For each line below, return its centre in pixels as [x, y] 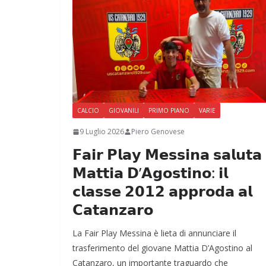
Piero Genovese [158, 132]
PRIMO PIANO [169, 111]
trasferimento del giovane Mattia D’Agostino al [162, 248]
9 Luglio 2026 [102, 132]
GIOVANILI [124, 111]
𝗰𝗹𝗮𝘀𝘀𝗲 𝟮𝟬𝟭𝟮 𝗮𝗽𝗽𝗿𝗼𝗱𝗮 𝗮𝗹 [162, 191]
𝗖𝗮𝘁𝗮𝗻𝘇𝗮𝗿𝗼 [113, 210]
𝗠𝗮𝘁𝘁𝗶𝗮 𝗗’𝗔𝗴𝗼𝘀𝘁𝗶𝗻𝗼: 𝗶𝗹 [150, 173]
